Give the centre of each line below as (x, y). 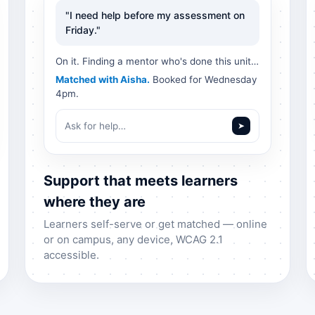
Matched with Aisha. (102, 80)
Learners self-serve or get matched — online (155, 224)
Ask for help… (95, 126)
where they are (94, 202)
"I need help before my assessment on (155, 15)
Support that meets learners (140, 181)
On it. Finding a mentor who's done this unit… (157, 62)
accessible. (71, 255)
